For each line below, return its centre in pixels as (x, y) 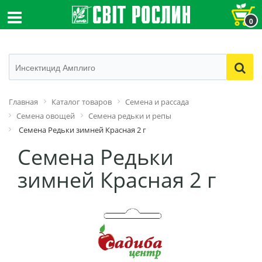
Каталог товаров (82, 102)
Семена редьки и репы (130, 116)
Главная (23, 102)
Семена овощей (46, 116)
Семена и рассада (157, 102)
